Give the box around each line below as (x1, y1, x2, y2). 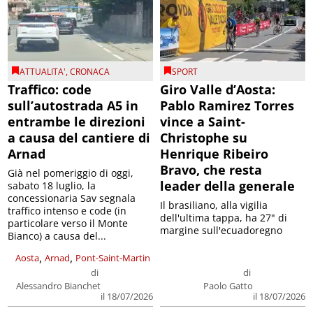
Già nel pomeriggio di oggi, (8, 166, 134, 180)
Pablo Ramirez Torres (160, 96, 294, 114)
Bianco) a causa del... (8, 228, 107, 242)
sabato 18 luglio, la (8, 178, 96, 192)
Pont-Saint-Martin (75, 251, 150, 264)
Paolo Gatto (203, 279, 253, 292)
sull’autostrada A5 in (8, 96, 139, 114)
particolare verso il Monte (8, 216, 129, 230)
